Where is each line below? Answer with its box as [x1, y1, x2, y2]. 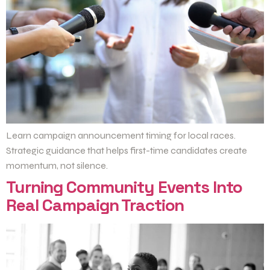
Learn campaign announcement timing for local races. [6, 129, 236, 141]
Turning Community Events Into [6, 175, 242, 198]
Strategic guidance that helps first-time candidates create [6, 144, 247, 156]
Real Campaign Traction [6, 193, 184, 216]
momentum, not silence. [6, 159, 108, 171]
